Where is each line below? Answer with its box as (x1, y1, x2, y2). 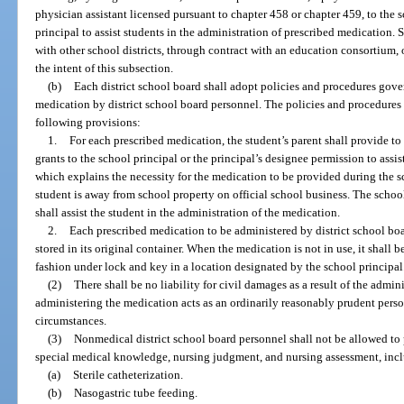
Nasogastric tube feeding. (73, 385, 197, 399)
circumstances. (35, 313, 107, 327)
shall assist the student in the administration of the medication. (35, 205, 341, 219)
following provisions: (35, 115, 142, 129)
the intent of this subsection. (35, 60, 174, 75)
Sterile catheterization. (72, 367, 183, 381)
